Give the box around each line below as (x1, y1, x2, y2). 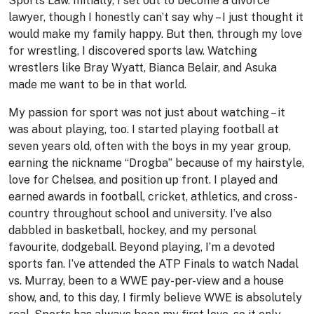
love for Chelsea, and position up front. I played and (8, 173, 278, 186)
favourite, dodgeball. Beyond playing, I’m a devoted (8, 240, 275, 254)
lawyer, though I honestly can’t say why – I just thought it (8, 11, 303, 24)
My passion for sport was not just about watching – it (8, 106, 285, 119)
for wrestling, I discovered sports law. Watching (8, 44, 257, 57)
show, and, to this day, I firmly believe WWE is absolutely (8, 291, 302, 304)
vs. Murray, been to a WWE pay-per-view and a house (8, 274, 284, 287)
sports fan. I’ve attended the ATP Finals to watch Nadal (8, 257, 299, 271)
